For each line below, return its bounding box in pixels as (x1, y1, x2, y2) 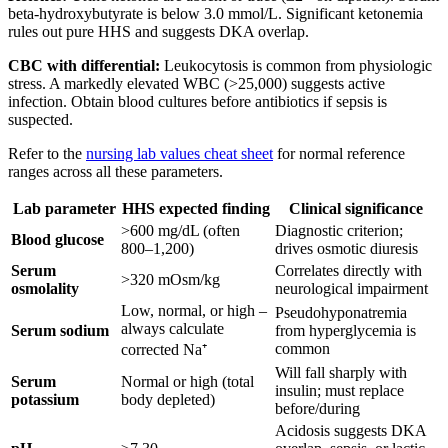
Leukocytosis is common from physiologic (160, 56, 432, 74)
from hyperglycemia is (275, 321, 416, 339)
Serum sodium (11, 321, 109, 339)
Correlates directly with (275, 261, 422, 279)
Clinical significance (289, 199, 423, 217)
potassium (11, 390, 79, 408)
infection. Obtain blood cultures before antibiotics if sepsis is (8, 92, 387, 110)
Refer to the (8, 144, 86, 162)
